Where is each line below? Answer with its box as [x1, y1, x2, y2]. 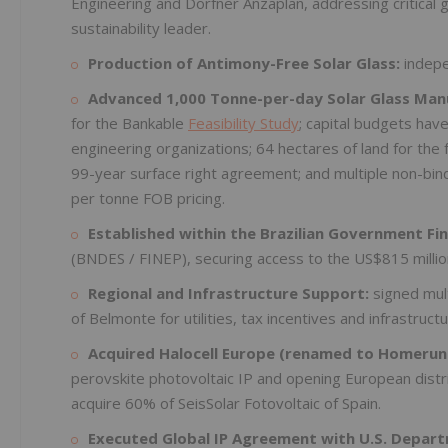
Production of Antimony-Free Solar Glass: [88, 53, 404, 74]
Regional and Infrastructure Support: [88, 283, 369, 304]
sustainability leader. [71, 18, 211, 39]
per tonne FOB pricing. [71, 188, 225, 209]
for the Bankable [71, 113, 188, 134]
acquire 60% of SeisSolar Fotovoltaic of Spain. [71, 393, 381, 414]
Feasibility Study [188, 113, 299, 134]
